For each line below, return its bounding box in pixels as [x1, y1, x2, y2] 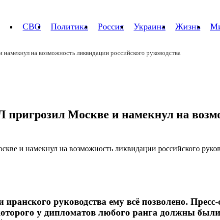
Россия [98, 22, 124, 31]
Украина [134, 22, 165, 31]
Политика [51, 22, 88, 31]
